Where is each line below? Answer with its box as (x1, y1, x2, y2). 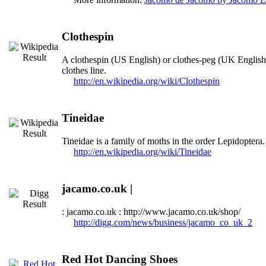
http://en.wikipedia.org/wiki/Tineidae (74, 146, 211, 157)
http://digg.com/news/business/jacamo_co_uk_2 (74, 217, 252, 227)
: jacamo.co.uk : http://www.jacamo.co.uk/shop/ (62, 206, 240, 217)
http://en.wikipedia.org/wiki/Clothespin (74, 75, 220, 86)
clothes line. (62, 65, 106, 75)
